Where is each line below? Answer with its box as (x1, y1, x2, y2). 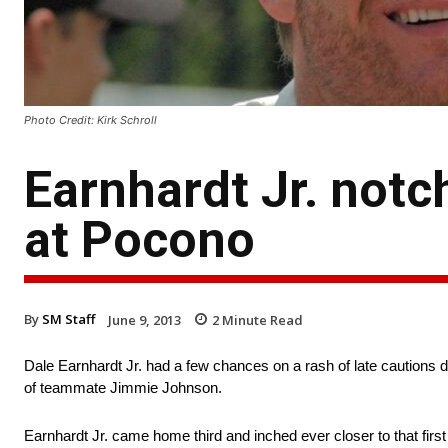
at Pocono (24, 210, 255, 269)
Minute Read (219, 310, 303, 329)
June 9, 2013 (108, 310, 181, 329)
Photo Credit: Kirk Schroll (24, 112, 157, 127)
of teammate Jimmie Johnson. (24, 379, 222, 397)
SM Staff (42, 309, 95, 328)
